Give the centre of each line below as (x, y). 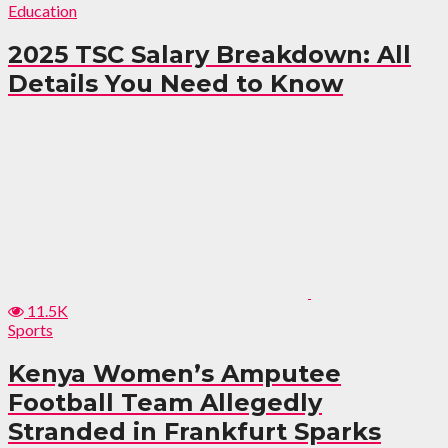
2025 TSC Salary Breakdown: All (209, 55)
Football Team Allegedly (165, 403)
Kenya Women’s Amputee (174, 374)
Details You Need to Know (175, 84)
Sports (30, 330)
